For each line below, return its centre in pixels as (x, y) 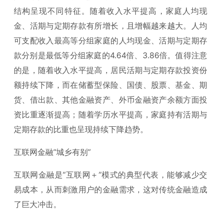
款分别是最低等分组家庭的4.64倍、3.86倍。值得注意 (110, 55)
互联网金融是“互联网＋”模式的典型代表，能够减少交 (110, 174)
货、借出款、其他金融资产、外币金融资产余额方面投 (110, 99)
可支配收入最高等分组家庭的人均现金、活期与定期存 (110, 40)
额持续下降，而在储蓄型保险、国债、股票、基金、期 (110, 85)
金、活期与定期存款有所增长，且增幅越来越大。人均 (110, 25)
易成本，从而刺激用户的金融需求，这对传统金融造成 (110, 189)
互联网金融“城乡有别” (52, 152)
